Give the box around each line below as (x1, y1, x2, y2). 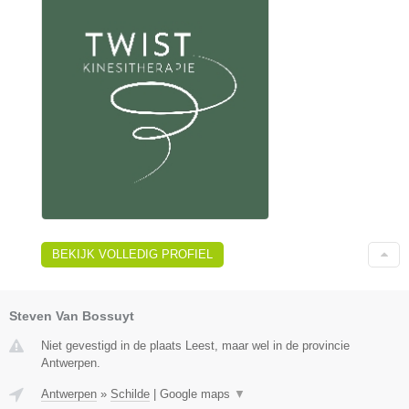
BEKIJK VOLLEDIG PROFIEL (52, 247, 213, 262)
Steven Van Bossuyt (9, 309, 134, 324)
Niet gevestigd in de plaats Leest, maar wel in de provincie (41, 339, 350, 353)
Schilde (110, 387, 150, 402)
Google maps (160, 387, 234, 402)
